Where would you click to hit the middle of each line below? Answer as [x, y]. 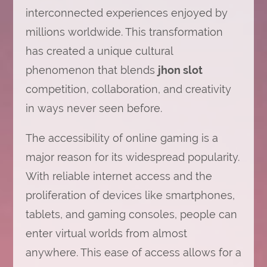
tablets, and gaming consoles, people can [131, 214]
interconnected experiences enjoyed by [126, 13]
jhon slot [180, 70]
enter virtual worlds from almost [106, 233]
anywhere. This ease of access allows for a [133, 252]
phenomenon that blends [91, 70]
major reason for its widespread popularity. [132, 157]
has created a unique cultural [99, 51]
